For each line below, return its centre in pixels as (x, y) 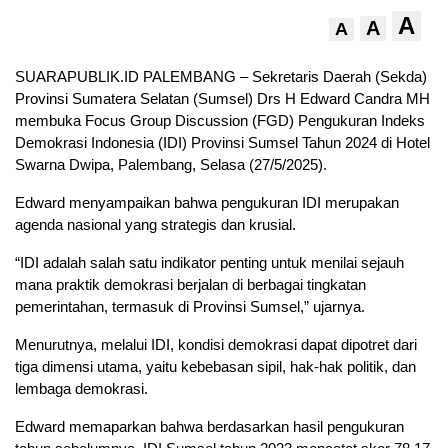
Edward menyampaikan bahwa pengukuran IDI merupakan (207, 203)
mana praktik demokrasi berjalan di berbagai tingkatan (190, 285)
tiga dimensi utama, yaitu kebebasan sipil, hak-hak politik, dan (215, 367)
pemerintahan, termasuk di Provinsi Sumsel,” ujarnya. (190, 307)
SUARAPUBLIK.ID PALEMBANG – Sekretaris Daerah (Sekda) (221, 77)
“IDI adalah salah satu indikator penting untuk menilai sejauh (209, 263)
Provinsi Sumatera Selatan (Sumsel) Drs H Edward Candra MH (222, 99)
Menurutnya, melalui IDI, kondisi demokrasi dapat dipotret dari (216, 345)
